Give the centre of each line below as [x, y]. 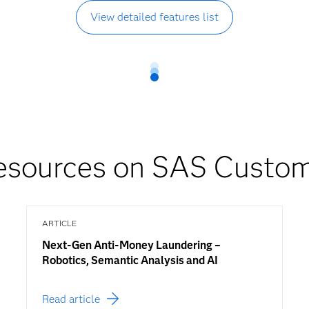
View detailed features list [154, 17]
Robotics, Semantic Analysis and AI [130, 260]
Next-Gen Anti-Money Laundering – [131, 245]
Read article [71, 299]
